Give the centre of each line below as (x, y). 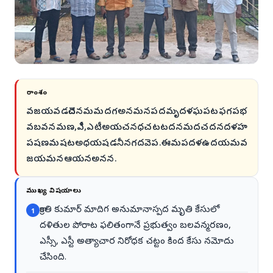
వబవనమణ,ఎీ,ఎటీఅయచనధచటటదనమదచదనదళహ (137, 128)
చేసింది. (53, 258)
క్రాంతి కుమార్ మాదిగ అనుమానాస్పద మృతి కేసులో (129, 211)
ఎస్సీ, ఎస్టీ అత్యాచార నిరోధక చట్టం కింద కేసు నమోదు (137, 242)
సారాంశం (37, 93)
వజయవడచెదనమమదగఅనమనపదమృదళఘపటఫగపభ (137, 112)
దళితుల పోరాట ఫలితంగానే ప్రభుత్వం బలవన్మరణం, (135, 226)
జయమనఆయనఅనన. (72, 160)
